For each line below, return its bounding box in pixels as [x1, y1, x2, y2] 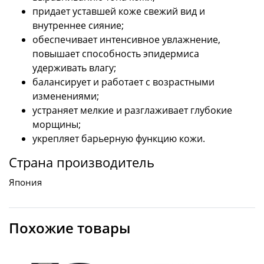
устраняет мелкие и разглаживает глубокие [32, 104, 232, 117]
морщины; [32, 118, 81, 131]
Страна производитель [9, 153, 154, 172]
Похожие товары [9, 218, 130, 238]
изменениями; [32, 90, 99, 103]
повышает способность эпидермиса [32, 47, 199, 61]
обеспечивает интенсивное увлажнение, [32, 33, 220, 47]
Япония [9, 176, 42, 189]
